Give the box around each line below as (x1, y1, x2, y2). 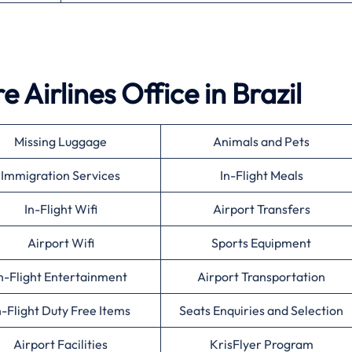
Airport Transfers (212, 200, 310, 217)
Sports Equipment (211, 234, 311, 251)
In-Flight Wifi (24, 200, 97, 217)
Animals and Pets (213, 133, 310, 149)
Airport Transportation (197, 268, 325, 284)
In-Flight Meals (219, 167, 303, 183)
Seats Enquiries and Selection (179, 302, 343, 318)
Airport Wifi (27, 234, 94, 251)
